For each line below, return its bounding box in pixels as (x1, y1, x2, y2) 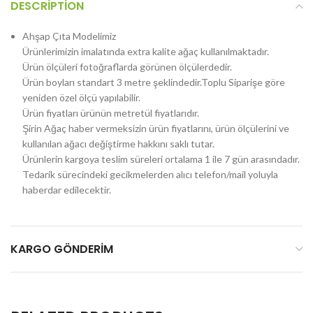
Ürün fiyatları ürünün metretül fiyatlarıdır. (22, 107, 199, 119)
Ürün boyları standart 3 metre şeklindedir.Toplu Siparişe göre (22, 76, 285, 88)
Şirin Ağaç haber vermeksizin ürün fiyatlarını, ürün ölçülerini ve (22, 122, 289, 134)
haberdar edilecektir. (22, 184, 111, 196)
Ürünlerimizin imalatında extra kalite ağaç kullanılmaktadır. (22, 45, 269, 57)
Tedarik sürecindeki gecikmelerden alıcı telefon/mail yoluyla (22, 168, 278, 180)
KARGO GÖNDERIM (10, 241, 113, 257)
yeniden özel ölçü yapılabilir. (22, 92, 140, 103)
